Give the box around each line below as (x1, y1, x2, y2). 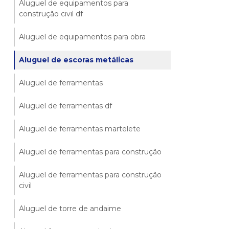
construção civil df (19, 9, 83, 18)
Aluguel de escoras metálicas (19, 55, 134, 64)
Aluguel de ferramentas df (19, 101, 112, 110)
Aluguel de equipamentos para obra (19, 32, 146, 41)
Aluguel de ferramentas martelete (19, 124, 141, 133)
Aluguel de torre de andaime (19, 203, 122, 213)
